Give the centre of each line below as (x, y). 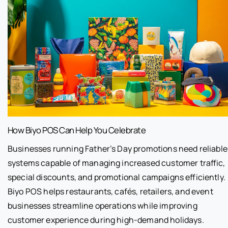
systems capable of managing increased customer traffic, (117, 163)
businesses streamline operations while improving (103, 206)
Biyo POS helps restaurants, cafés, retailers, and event (110, 192)
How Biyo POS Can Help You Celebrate (77, 130)
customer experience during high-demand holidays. (106, 220)
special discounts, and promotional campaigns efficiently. (117, 177)
